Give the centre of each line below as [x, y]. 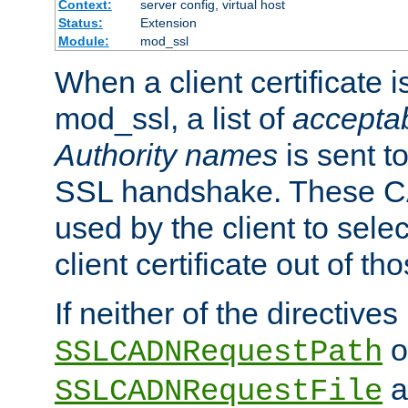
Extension [168, 22]
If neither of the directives [226, 313]
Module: [83, 41]
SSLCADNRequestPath [219, 352]
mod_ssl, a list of [173, 118]
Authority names [166, 154]
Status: [80, 22]
